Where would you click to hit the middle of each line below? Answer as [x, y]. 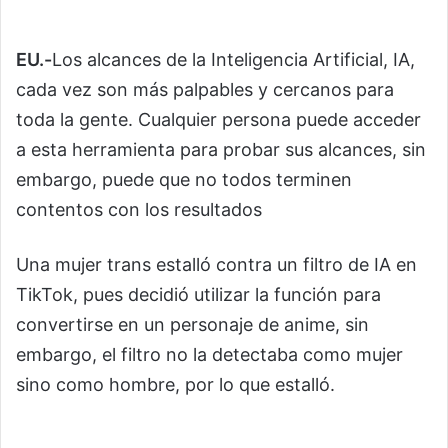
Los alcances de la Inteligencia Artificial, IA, [233, 59]
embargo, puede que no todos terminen [184, 179]
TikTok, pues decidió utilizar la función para [198, 294]
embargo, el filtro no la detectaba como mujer [209, 354]
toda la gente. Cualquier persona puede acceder [218, 119]
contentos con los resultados [139, 209]
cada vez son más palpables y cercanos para [205, 89]
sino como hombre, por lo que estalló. [175, 384]
